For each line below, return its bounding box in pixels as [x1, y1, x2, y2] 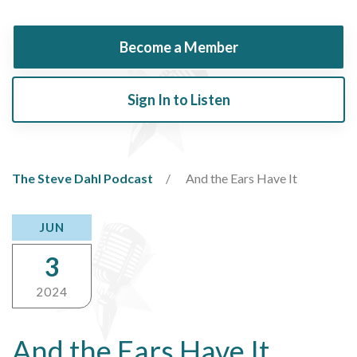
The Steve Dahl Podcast [12, 170, 153, 186]
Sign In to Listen [127, 90, 230, 108]
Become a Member [119, 37, 238, 56]
